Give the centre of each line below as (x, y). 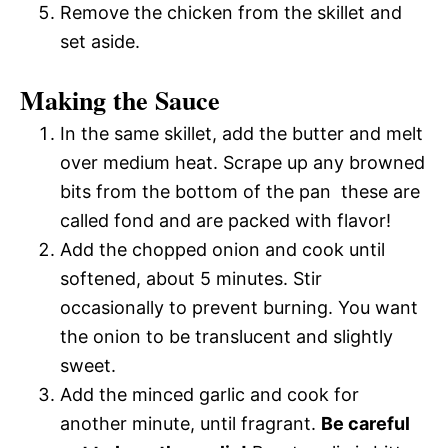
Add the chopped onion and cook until (222, 249)
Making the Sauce (120, 99)
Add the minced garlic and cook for (209, 394)
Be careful (365, 423)
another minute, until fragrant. (190, 423)
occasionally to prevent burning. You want (239, 307)
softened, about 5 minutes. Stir (191, 278)
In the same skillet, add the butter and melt (241, 133)
